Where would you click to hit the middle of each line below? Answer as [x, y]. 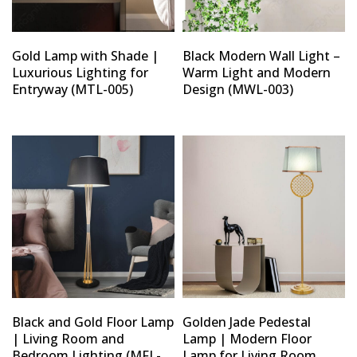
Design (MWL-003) [238, 89]
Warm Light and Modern [257, 72]
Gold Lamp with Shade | [85, 55]
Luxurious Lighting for [80, 72]
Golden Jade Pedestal [247, 322]
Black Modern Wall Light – [261, 55]
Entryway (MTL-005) [73, 89]
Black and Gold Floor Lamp [93, 322]
